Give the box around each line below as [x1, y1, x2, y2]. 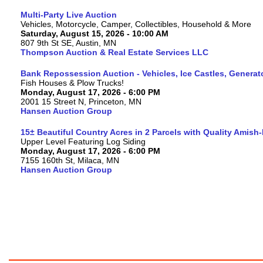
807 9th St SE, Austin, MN [21, 38, 116, 48]
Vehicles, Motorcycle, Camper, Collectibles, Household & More [21, 19, 251, 29]
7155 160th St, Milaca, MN [21, 156, 119, 165]
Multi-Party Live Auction [21, 10, 117, 19]
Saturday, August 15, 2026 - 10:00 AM [21, 29, 168, 38]
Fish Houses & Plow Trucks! [21, 78, 124, 87]
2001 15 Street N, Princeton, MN [21, 97, 141, 106]
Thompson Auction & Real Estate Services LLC [21, 48, 208, 57]
